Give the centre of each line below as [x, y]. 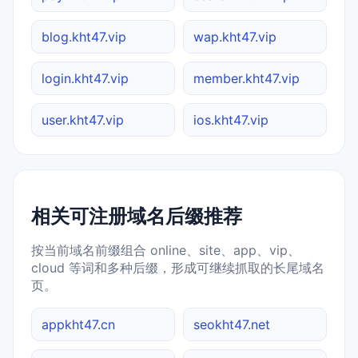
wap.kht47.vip [235, 37]
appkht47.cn [78, 324]
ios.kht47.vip [231, 120]
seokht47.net [232, 324]
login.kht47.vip [85, 79]
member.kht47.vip [247, 79]
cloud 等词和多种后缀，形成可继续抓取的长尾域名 [178, 267]
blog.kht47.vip [84, 37]
